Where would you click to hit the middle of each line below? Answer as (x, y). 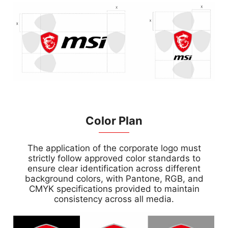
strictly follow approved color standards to (114, 159)
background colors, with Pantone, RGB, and (114, 179)
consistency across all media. (114, 199)
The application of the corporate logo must (114, 148)
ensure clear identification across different (114, 169)
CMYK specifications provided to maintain (114, 189)
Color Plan (114, 121)
